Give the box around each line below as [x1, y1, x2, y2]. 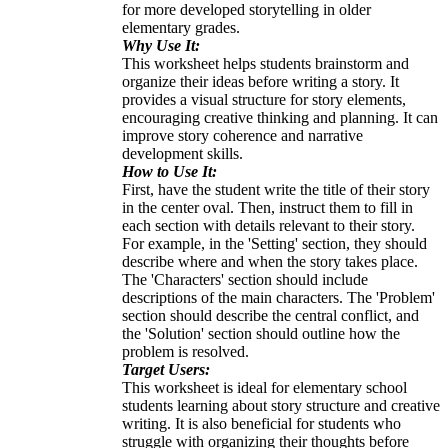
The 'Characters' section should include [122, 270, 368, 288]
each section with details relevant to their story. [122, 216, 415, 234]
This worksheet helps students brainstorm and [122, 54, 409, 72]
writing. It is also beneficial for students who [122, 414, 401, 432]
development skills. [122, 144, 243, 162]
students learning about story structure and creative [122, 396, 440, 414]
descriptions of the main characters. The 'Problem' [122, 288, 435, 306]
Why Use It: [122, 36, 200, 54]
